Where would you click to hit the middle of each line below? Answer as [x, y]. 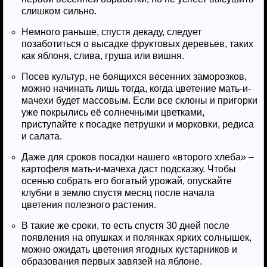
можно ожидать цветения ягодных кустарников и [129, 249]
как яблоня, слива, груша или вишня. [103, 56]
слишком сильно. [59, 11]
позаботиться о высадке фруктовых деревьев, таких [137, 44]
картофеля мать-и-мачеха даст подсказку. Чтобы [129, 169]
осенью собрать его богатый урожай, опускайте [127, 181]
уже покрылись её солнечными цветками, [113, 112]
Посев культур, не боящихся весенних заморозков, [134, 77]
